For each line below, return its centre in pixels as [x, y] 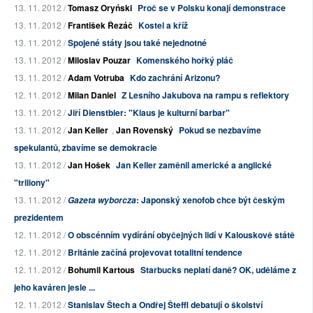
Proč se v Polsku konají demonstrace [212, 8]
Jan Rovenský [145, 130]
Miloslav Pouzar [99, 60]
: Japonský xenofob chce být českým [211, 200]
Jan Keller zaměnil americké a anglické [194, 165]
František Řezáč [100, 26]
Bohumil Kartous [101, 270]
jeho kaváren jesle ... [54, 287]
